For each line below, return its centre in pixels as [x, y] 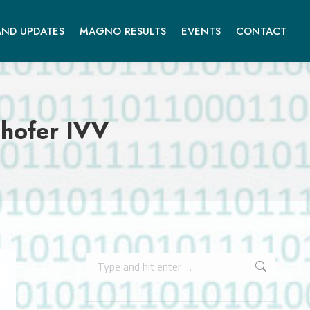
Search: [100, 259]
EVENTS [201, 31]
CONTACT [261, 31]
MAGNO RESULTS [123, 31]
